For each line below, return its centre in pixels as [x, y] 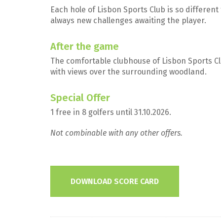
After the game [85, 46]
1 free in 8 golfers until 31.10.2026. [111, 112]
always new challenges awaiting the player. [128, 20]
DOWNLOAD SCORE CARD [115, 181]
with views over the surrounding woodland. [129, 72]
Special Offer [80, 98]
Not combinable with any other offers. [116, 133]
